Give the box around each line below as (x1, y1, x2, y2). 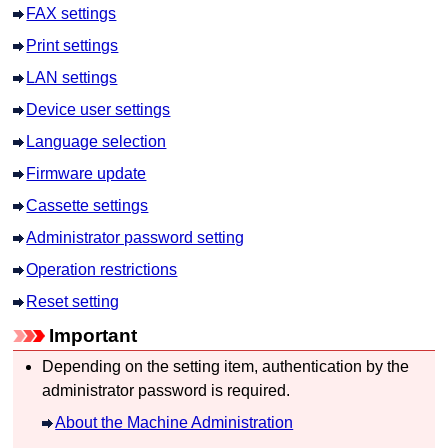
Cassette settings (26, 196, 149, 214)
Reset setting (26, 292, 120, 310)
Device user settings (26, 100, 171, 118)
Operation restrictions (26, 260, 178, 278)
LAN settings (26, 68, 118, 86)
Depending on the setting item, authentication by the (42, 357, 410, 375)
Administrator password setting (26, 228, 245, 246)
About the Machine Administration (55, 413, 294, 431)
